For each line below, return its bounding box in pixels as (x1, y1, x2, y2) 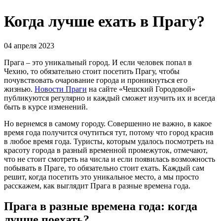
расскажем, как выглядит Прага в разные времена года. (4, 181, 190, 190)
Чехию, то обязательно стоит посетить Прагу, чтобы (4, 67, 180, 75)
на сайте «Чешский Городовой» (87, 84, 195, 93)
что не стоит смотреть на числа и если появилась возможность (4, 154, 215, 163)
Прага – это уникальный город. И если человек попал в (4, 58, 192, 67)
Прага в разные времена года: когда (4, 200, 197, 213)
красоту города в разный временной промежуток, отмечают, (4, 146, 208, 154)
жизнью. (4, 84, 35, 93)
